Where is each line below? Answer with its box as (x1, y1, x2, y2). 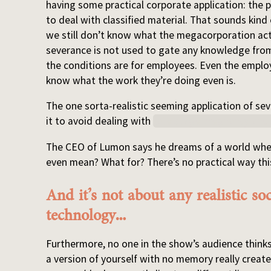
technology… (46, 203, 126, 227)
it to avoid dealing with (46, 114, 154, 128)
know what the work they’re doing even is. (46, 73, 237, 87)
